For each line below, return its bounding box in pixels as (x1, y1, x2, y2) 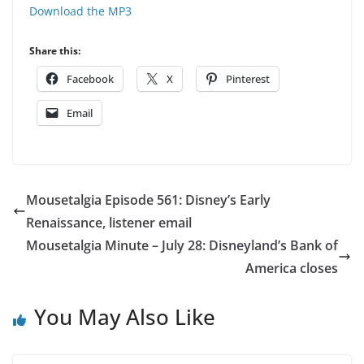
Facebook (67, 71, 114, 87)
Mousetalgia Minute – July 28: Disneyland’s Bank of (26, 236, 338, 255)
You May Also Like (34, 302, 215, 332)
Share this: (29, 44, 80, 58)
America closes (245, 259, 338, 278)
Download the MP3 (29, 3, 132, 19)
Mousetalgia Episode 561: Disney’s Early (26, 191, 271, 210)
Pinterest (226, 71, 270, 87)
